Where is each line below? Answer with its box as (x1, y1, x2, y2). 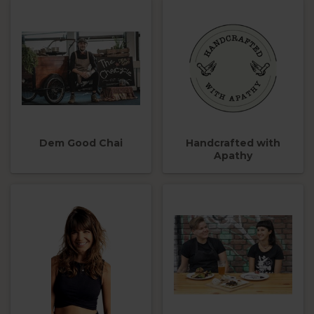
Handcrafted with (186, 137, 280, 150)
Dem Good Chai (39, 137, 123, 150)
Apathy (214, 149, 252, 163)
